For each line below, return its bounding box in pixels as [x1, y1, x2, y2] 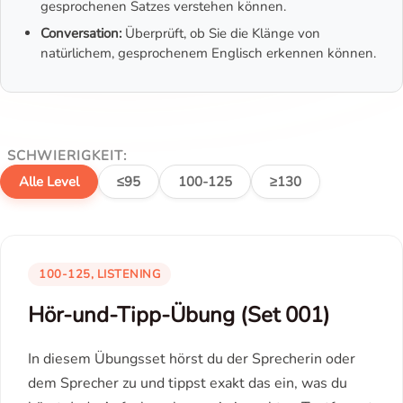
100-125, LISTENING [39, 266, 160, 282]
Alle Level [19, 173, 79, 191]
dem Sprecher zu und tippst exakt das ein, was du [28, 373, 347, 393]
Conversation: [40, 24, 121, 42]
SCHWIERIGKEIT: [7, 147, 127, 165]
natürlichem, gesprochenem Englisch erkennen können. [40, 44, 376, 62]
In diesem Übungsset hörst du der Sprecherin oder [28, 349, 355, 369]
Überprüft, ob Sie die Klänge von [121, 24, 320, 42]
